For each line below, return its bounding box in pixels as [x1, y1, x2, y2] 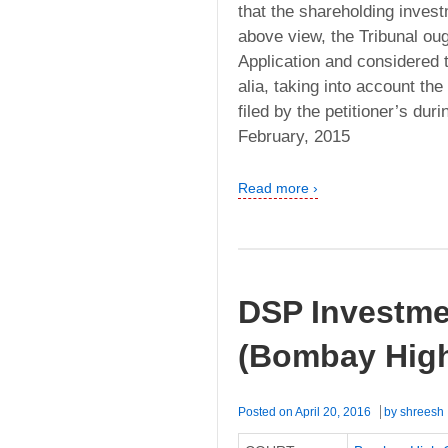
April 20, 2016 [295, 404, 371, 419]
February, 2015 [238, 127, 350, 147]
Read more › [238, 180, 318, 197]
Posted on [238, 404, 295, 419]
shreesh [400, 404, 444, 419]
